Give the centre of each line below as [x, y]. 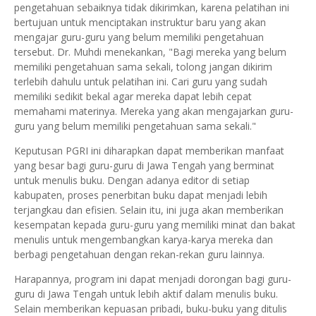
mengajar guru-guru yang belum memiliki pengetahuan [139, 37]
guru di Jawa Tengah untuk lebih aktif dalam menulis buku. [146, 293]
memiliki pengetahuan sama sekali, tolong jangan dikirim [143, 66]
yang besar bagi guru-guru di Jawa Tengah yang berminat [144, 165]
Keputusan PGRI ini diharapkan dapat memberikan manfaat [149, 150]
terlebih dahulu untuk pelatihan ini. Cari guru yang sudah [141, 81]
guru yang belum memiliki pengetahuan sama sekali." [135, 126]
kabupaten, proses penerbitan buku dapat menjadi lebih [141, 195]
